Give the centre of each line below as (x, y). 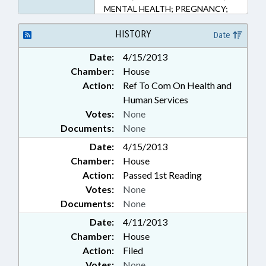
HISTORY (133, 34)
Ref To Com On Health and (177, 85)
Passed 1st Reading (162, 175)
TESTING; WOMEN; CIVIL (154, 34)
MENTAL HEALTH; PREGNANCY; (166, 9)
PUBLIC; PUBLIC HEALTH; (153, 21)
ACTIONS (123, 46)
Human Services (156, 99)
